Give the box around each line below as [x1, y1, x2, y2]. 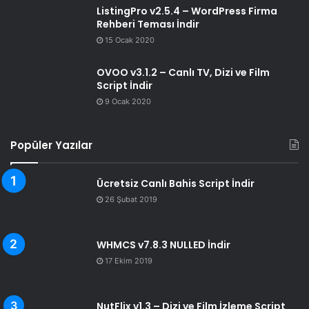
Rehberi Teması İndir [97, 17, 199, 32]
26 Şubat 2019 [105, 195, 157, 205]
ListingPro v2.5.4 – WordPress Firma [97, 4, 277, 19]
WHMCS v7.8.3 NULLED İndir [97, 238, 230, 252]
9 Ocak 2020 [105, 97, 151, 107]
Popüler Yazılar [10, 138, 92, 153]
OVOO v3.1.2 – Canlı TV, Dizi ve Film [97, 66, 270, 80]
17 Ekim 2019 [105, 256, 152, 266]
